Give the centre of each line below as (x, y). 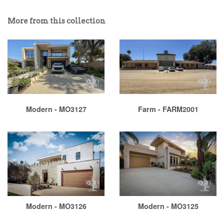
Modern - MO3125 (168, 206)
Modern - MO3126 (56, 206)
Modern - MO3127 (56, 109)
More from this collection (56, 21)
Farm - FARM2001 (168, 109)
